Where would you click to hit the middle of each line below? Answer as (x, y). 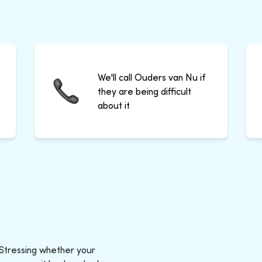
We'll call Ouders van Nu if (151, 77)
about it (113, 105)
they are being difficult (144, 91)
